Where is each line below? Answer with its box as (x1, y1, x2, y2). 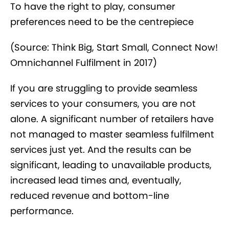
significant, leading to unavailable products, (10, 158, 212, 171)
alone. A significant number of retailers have (10, 112, 214, 125)
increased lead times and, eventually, (10, 173, 181, 187)
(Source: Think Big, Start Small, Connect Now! (10, 40, 218, 54)
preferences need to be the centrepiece (10, 15, 194, 28)
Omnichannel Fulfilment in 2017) (10, 56, 157, 69)
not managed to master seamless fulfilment (10, 127, 214, 141)
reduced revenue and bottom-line (10, 189, 169, 202)
